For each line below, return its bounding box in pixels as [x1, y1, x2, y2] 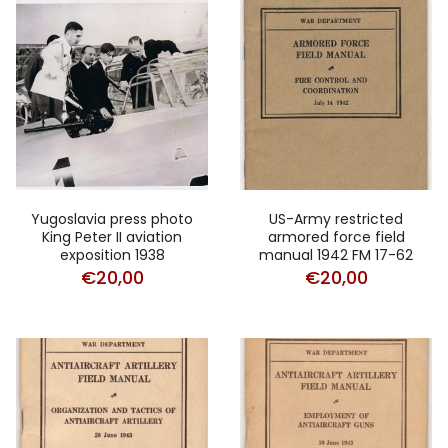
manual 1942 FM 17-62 [259, 245, 413, 265]
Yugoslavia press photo [31, 209, 193, 229]
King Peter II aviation [42, 227, 182, 247]
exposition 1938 [59, 245, 165, 265]
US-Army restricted [269, 209, 403, 229]
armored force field [267, 227, 405, 247]
